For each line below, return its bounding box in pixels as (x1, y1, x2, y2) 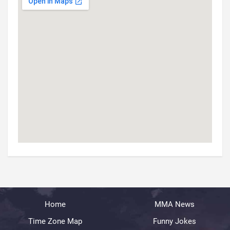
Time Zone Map (28, 217, 83, 226)
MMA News (155, 200, 195, 209)
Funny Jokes (153, 217, 197, 226)
